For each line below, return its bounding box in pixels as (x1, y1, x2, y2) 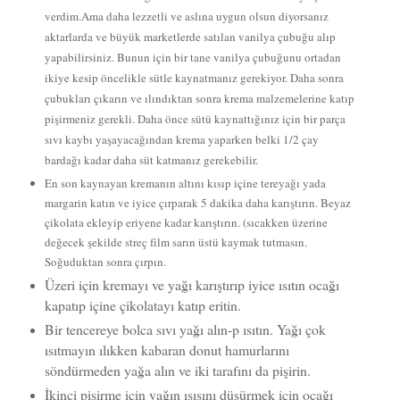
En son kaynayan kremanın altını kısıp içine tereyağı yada (44, 175, 326, 192)
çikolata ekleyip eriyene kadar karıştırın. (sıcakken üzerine (44, 214, 328, 231)
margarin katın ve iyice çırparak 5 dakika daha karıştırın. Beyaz (44, 195, 351, 212)
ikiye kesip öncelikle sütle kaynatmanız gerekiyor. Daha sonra (44, 70, 344, 87)
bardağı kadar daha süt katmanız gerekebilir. (44, 152, 258, 169)
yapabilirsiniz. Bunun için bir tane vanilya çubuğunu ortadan (44, 49, 341, 66)
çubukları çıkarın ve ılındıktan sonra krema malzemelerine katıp (44, 90, 354, 107)
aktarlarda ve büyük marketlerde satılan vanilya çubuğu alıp (44, 29, 336, 46)
